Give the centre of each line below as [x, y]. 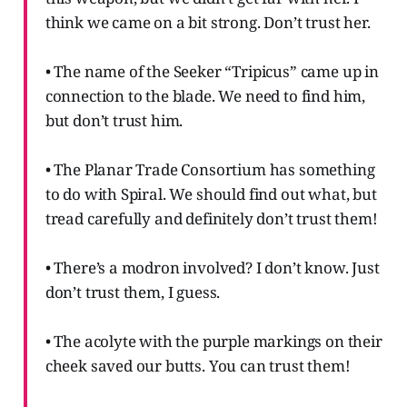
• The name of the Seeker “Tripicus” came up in [212, 72]
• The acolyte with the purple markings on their [213, 342]
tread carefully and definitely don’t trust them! [211, 219]
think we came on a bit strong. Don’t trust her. [208, 23]
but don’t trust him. [114, 121]
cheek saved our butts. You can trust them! [198, 366]
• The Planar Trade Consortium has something [210, 170]
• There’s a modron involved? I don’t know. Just [212, 268]
